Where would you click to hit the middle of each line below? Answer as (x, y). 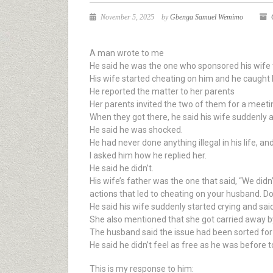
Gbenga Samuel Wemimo (207, 17)
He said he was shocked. (136, 130)
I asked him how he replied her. (148, 155)
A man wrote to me (127, 53)
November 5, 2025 (126, 17)
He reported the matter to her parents (162, 91)
